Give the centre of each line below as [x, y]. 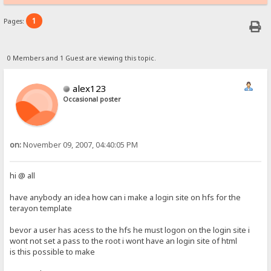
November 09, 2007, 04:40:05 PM [80, 145]
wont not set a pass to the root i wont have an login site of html [124, 241]
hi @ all [23, 176]
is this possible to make [53, 252]
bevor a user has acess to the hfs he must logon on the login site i [130, 230]
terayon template [41, 208]
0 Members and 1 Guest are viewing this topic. [81, 58]
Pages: [15, 21]
